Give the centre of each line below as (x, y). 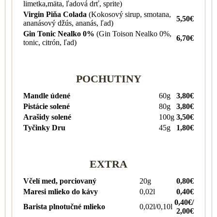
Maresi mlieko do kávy (61, 191)
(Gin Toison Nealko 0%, (134, 33)
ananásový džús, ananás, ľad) (68, 23)
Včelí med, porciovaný (60, 181)
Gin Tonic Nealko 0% (60, 33)
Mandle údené (47, 95)
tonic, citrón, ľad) (50, 42)
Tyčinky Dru (44, 127)
